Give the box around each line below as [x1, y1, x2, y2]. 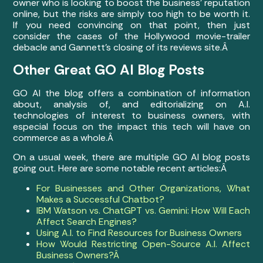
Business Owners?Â [36, 248, 122, 261]
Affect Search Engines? [36, 215, 137, 228]
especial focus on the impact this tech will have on [13, 120, 250, 133]
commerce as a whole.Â [13, 131, 116, 144]
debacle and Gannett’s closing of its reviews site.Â [13, 41, 231, 54]
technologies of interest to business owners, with [13, 109, 250, 122]
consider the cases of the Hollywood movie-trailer [13, 30, 250, 43]
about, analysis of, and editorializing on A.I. [13, 97, 250, 110]
